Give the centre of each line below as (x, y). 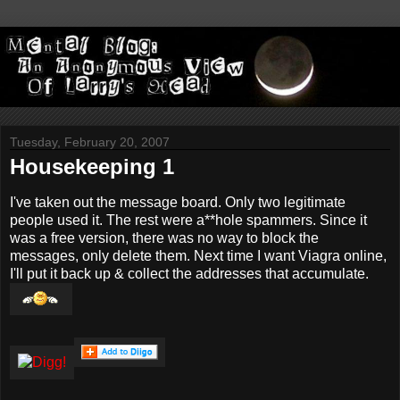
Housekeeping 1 (92, 167)
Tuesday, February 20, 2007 (90, 142)
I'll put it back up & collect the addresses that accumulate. (189, 273)
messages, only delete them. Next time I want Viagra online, (198, 255)
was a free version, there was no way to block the (164, 237)
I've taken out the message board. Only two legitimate (178, 202)
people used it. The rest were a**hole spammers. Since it (188, 220)
